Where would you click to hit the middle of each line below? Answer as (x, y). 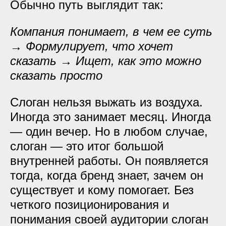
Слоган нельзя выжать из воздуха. (106, 102)
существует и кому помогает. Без (102, 190)
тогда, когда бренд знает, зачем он (107, 175)
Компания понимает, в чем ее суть (111, 32)
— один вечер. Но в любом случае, (109, 131)
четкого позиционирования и (90, 205)
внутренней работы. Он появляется (109, 161)
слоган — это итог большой (87, 146)
